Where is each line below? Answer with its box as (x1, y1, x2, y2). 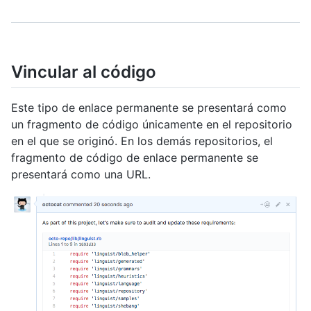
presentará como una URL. (11, 167, 151, 182)
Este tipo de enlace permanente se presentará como (11, 101, 287, 115)
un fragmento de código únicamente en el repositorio (11, 117, 292, 132)
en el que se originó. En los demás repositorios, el (11, 134, 273, 149)
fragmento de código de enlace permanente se (11, 151, 258, 165)
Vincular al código (11, 62, 156, 82)
